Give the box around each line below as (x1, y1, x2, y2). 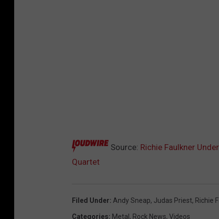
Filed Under (72, 197, 109, 205)
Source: (109, 142, 140, 153)
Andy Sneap (113, 197, 151, 205)
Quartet (72, 157, 100, 167)
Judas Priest (153, 197, 192, 205)
